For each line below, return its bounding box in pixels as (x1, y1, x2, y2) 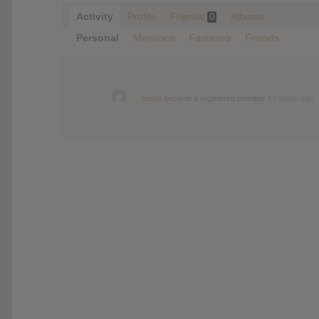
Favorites (189, 31, 231, 43)
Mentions (133, 31, 174, 43)
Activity (76, 10, 113, 22)
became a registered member (162, 93, 268, 103)
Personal (76, 31, 119, 43)
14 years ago (268, 93, 313, 103)
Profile (127, 10, 156, 22)
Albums (231, 10, 264, 22)
